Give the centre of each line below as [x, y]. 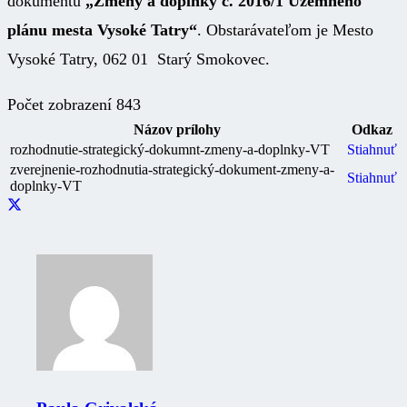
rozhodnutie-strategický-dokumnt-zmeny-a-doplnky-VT [170, 149]
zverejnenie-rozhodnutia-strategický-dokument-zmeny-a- [172, 169]
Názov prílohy [177, 129]
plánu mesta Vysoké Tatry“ [102, 30]
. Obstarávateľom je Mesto [285, 30]
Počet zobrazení [62, 104]
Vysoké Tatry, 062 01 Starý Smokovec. [139, 59]
